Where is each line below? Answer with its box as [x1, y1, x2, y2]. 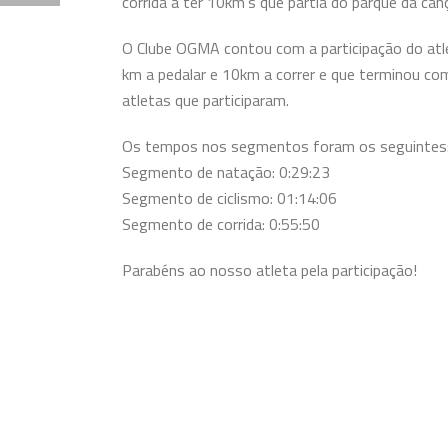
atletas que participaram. [122, 88, 289, 112]
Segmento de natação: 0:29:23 [122, 160, 330, 184]
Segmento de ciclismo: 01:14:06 [122, 186, 337, 210]
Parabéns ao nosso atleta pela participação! [122, 258, 417, 282]
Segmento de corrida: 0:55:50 [122, 212, 320, 236]
